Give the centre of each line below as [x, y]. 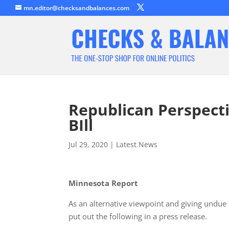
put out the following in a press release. [138, 216]
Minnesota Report [104, 183]
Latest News [137, 144]
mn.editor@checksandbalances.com [76, 8]
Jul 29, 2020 [88, 144]
